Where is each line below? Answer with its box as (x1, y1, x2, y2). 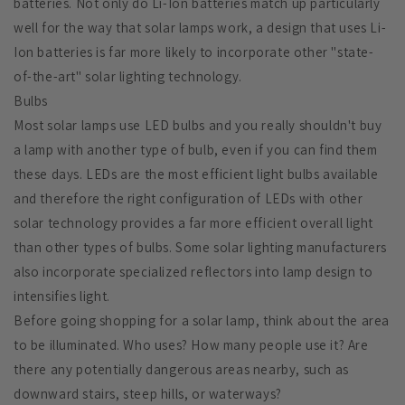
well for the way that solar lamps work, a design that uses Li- (14, 19, 387, 37)
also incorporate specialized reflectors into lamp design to (14, 263, 373, 281)
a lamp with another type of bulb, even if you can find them (14, 141, 378, 159)
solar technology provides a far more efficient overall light (14, 214, 374, 232)
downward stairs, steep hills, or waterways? (14, 385, 282, 403)
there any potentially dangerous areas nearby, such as (14, 361, 349, 379)
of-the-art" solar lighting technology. (14, 68, 242, 86)
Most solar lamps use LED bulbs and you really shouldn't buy (14, 117, 382, 135)
